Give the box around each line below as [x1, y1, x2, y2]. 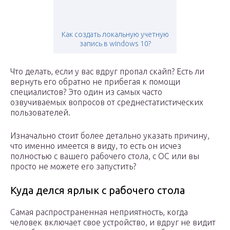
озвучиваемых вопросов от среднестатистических [10, 98, 203, 107]
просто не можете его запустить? [10, 162, 136, 171]
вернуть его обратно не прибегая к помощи [10, 77, 180, 87]
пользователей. [10, 108, 70, 118]
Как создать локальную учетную [61, 30, 169, 39]
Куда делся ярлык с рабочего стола [10, 184, 185, 197]
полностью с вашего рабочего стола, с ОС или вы [10, 151, 199, 161]
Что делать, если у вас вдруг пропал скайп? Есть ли [10, 67, 204, 76]
